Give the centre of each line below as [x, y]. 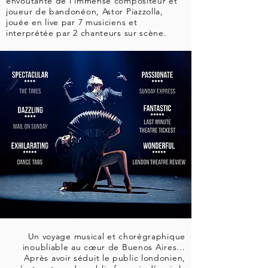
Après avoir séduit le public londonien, [104, 258]
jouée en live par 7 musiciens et [72, 22]
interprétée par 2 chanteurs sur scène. [86, 33]
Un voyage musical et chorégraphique [106, 236]
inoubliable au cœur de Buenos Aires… [104, 247]
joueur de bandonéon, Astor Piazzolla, [85, 11]
